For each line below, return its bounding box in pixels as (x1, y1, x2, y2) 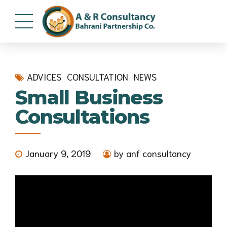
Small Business (15, 85, 163, 109)
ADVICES (27, 70, 61, 83)
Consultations (15, 104, 150, 129)
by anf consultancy (114, 146, 191, 159)
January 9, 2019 (25, 146, 91, 159)
